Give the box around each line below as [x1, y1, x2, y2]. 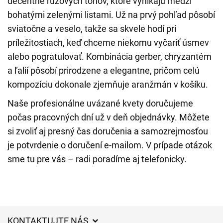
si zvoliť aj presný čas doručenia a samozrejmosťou [7, 126, 208, 136]
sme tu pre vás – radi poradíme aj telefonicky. [7, 154, 187, 164]
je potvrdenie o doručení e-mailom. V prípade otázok [7, 140, 212, 150]
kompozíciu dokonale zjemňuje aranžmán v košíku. [7, 79, 208, 90]
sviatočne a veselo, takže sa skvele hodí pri [7, 23, 176, 34]
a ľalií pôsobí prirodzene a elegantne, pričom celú [7, 65, 200, 76]
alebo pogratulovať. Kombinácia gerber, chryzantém [7, 51, 212, 62]
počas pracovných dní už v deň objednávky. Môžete [7, 112, 210, 122]
